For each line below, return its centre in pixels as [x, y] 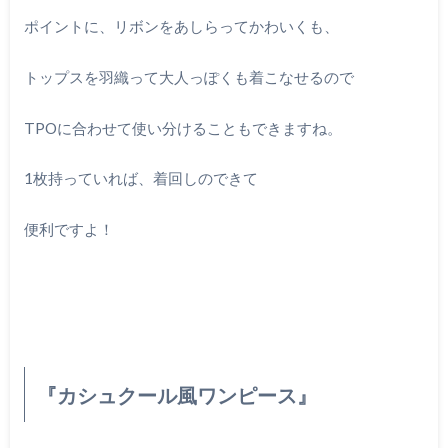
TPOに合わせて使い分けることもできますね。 [182, 127]
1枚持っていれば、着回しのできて [140, 178]
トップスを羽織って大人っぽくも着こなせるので [188, 77]
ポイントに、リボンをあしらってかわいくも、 [181, 26]
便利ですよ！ [68, 228]
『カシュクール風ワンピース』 [176, 394]
